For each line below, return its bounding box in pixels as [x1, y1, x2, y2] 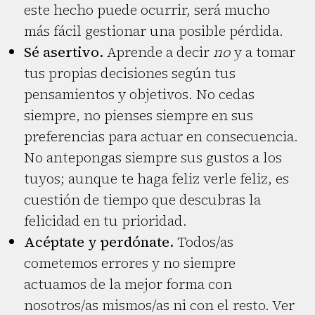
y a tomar [231, 42, 295, 63]
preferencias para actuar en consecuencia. [24, 127, 298, 147]
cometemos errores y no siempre [24, 253, 236, 274]
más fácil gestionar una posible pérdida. [24, 21, 283, 41]
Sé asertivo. [24, 42, 103, 63]
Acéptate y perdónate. [24, 232, 174, 252]
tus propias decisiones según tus [24, 63, 236, 84]
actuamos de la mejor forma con [24, 274, 232, 295]
